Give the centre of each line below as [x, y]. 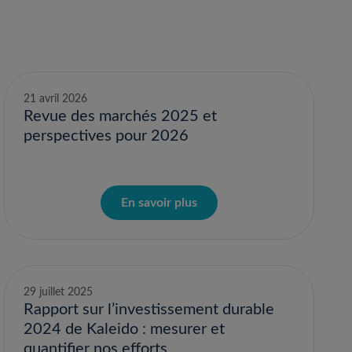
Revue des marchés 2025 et [121, 116]
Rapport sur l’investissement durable [149, 310]
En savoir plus [159, 203]
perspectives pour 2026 [106, 136]
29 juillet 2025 [59, 292]
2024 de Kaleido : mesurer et [125, 329]
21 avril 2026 [56, 99]
